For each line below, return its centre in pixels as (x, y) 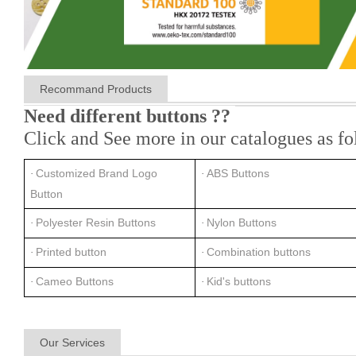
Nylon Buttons (242, 223)
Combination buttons (259, 252)
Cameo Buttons (75, 282)
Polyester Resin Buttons (96, 223)
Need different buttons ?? (130, 116)
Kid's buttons (239, 282)
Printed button (71, 252)
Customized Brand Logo (97, 174)
